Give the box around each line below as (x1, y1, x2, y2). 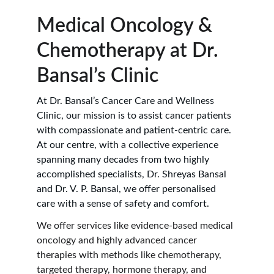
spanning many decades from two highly (37, 155, 212, 165)
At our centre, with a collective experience (37, 140, 221, 150)
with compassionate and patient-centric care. (37, 125, 234, 135)
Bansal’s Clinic (37, 66, 158, 86)
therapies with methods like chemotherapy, (37, 250, 224, 260)
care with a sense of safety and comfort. (37, 199, 209, 209)
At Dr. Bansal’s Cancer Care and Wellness (37, 96, 217, 106)
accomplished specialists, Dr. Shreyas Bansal (37, 169, 229, 179)
